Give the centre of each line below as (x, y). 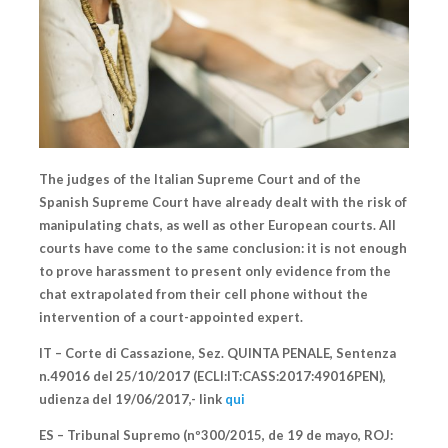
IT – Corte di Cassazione (115, 353)
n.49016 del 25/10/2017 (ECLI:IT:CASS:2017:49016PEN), (212, 376)
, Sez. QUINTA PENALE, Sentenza (294, 353)
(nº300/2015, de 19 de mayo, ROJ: (286, 435)
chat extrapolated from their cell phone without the (203, 294)
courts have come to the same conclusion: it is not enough (223, 248)
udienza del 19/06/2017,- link (132, 399)
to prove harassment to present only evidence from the (215, 271)
